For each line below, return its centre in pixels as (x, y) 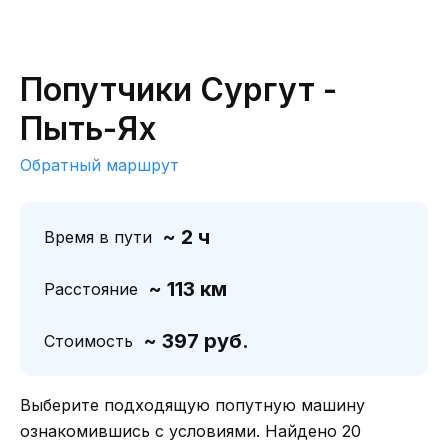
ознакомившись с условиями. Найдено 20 (190, 431)
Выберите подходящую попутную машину (192, 405)
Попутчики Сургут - (178, 89)
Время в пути (98, 237)
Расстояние (91, 289)
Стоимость (88, 341)
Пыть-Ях (88, 128)
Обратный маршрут (99, 165)
